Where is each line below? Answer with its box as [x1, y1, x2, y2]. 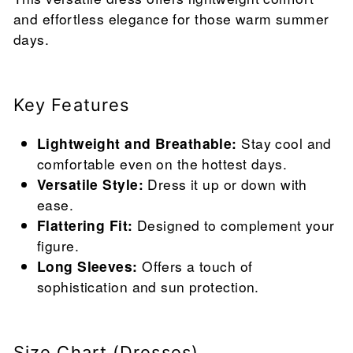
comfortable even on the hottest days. [37, 154, 288, 174]
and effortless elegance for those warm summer [13, 9, 329, 29]
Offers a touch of [137, 256, 253, 277]
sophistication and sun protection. [37, 277, 259, 297]
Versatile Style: [37, 174, 143, 195]
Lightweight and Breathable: [37, 133, 237, 154]
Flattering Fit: [37, 215, 133, 236]
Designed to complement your [132, 215, 335, 236]
